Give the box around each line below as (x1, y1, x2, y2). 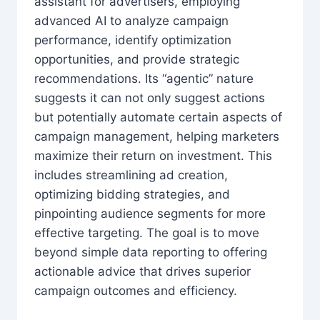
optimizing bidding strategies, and (34, 187, 230, 202)
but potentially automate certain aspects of (34, 110, 282, 125)
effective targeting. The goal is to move (34, 226, 259, 241)
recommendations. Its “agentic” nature (34, 71, 254, 86)
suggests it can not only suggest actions (34, 91, 265, 106)
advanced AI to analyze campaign (34, 14, 229, 29)
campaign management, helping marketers (34, 129, 279, 144)
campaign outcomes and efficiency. (34, 284, 237, 299)
